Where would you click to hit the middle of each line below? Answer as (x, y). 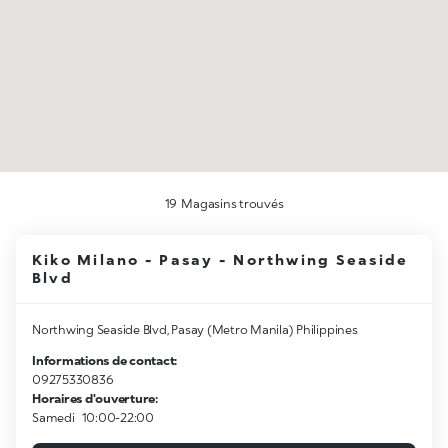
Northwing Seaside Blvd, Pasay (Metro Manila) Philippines (195, 329)
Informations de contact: (105, 360)
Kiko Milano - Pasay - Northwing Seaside (220, 259)
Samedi (53, 417)
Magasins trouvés (232, 203)
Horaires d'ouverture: (95, 398)
